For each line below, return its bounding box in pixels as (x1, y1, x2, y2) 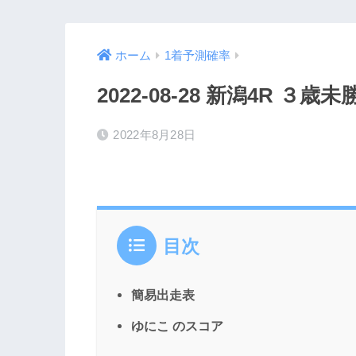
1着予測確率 (164, 49, 230, 63)
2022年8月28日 (113, 128, 196, 142)
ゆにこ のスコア (131, 319, 223, 334)
